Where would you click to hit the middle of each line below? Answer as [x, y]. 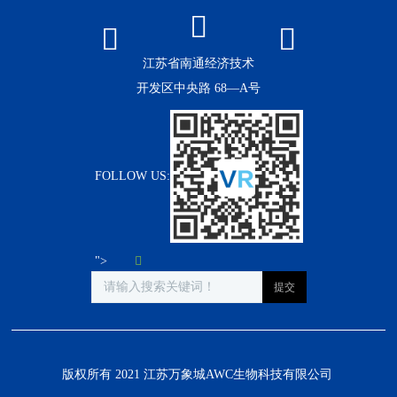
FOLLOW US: [132, 175]
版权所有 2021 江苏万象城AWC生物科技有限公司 [198, 374]
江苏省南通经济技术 [198, 63]
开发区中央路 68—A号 [198, 88]
